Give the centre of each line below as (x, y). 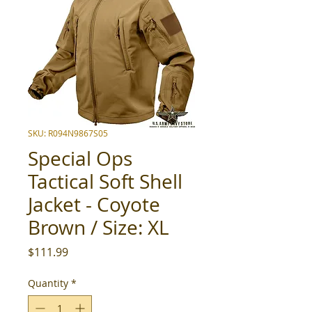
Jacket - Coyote (94, 204)
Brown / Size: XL (99, 227)
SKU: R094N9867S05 (68, 133)
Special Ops (80, 158)
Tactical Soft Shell (105, 181)
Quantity (48, 283)
